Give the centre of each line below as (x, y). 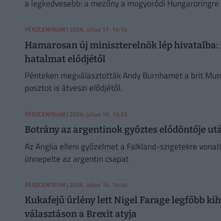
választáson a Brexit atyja (80, 214)
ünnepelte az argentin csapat (76, 159)
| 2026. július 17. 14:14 (96, 30)
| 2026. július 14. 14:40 (96, 184)
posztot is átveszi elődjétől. (73, 88)
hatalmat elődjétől (65, 59)
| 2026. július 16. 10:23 (96, 114)
